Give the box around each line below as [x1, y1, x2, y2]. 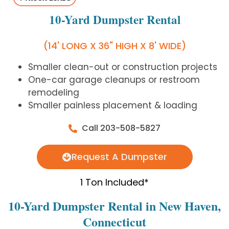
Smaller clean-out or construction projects [28, 61, 217, 74]
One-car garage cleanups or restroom [28, 74, 200, 86]
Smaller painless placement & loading [28, 99, 197, 112]
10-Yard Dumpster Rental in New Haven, [8, 197, 221, 215]
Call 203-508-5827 [82, 122, 161, 134]
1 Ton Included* [80, 176, 149, 189]
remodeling [28, 86, 79, 99]
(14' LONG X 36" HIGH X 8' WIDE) [43, 39, 186, 53]
